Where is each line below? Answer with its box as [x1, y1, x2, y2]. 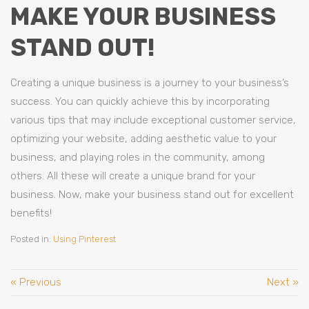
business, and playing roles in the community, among [10, 151, 265, 163]
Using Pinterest [53, 234, 116, 244]
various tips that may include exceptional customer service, [10, 114, 296, 126]
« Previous [10, 276, 61, 288]
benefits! [10, 207, 52, 219]
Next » [267, 276, 299, 288]
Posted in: [10, 234, 53, 244]
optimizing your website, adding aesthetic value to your [10, 132, 277, 145]
